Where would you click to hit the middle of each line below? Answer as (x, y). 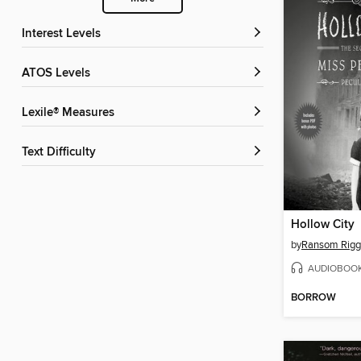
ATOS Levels (60, 74)
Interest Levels (63, 34)
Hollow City (323, 224)
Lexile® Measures (71, 113)
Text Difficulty (62, 153)
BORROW (313, 298)
